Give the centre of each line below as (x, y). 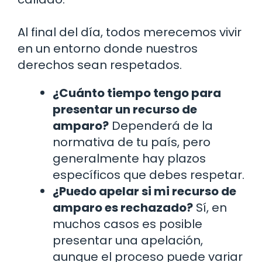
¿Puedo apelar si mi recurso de (144, 191)
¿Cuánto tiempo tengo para (137, 93)
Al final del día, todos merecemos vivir (130, 32)
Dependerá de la (161, 125)
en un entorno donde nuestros (108, 48)
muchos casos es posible (127, 224)
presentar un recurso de (125, 109)
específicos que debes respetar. (149, 175)
